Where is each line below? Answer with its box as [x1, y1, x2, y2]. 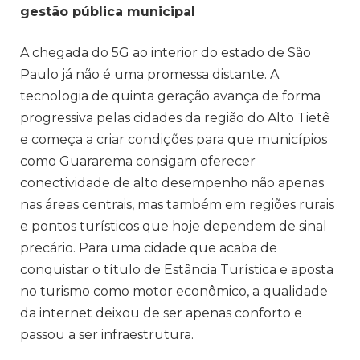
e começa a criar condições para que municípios [20, 132, 327, 148]
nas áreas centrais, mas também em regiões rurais [20, 197, 334, 213]
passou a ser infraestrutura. [20, 327, 194, 343]
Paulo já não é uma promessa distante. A [20, 67, 279, 83]
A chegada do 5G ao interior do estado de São [20, 45, 311, 61]
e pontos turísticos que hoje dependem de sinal [20, 219, 327, 235]
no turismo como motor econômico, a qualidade [20, 284, 328, 300]
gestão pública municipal [20, 3, 195, 19]
